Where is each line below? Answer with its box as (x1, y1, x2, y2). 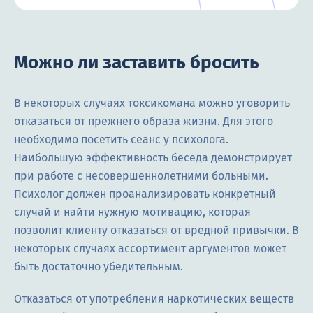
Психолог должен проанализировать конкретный (14, 187, 276, 201)
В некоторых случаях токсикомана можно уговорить (14, 96, 290, 110)
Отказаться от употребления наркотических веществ (14, 291, 294, 305)
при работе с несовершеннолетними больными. (14, 168, 268, 182)
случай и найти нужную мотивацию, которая (14, 205, 251, 219)
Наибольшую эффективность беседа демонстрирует (14, 150, 292, 164)
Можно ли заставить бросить (14, 51, 259, 73)
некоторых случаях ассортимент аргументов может (14, 241, 286, 255)
